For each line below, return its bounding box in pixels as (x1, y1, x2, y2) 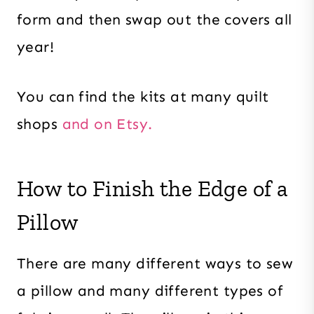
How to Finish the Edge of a (17, 175, 288, 202)
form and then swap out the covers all (17, 10, 292, 29)
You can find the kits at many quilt (17, 87, 269, 106)
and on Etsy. (62, 114, 153, 133)
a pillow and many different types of (17, 281, 284, 300)
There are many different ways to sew (17, 254, 294, 273)
